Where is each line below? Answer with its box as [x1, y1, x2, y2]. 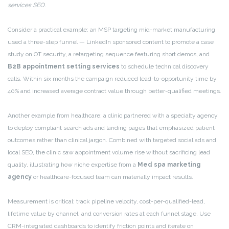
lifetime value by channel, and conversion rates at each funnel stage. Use [8, 210, 211, 218]
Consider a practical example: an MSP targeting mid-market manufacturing [8, 26, 215, 34]
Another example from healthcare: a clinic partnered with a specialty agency [8, 112, 218, 120]
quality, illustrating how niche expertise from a [8, 161, 138, 169]
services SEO [8, 2, 44, 9]
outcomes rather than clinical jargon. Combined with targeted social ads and [8, 136, 216, 144]
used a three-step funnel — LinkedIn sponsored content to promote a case [8, 38, 214, 46]
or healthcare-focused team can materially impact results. [32, 173, 193, 181]
